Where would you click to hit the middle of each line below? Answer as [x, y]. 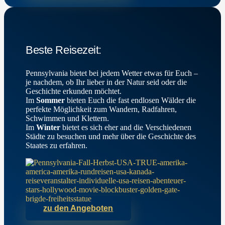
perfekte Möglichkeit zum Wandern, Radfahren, [101, 109]
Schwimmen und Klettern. [68, 119]
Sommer [51, 100]
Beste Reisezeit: [64, 50]
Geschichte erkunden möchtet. [74, 91]
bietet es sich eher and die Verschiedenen [126, 128]
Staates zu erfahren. [57, 146]
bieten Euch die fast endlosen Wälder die [131, 100]
